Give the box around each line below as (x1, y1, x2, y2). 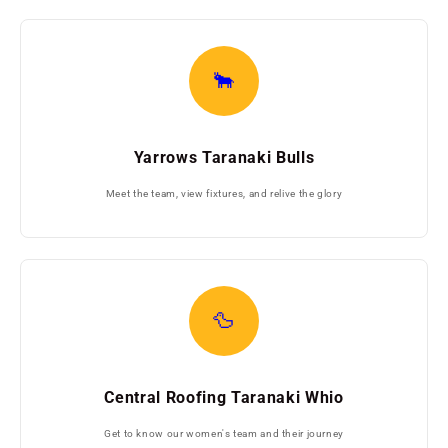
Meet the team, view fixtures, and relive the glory (105, 187, 343, 199)
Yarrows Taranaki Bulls (133, 147, 315, 167)
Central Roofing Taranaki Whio (104, 387, 344, 407)
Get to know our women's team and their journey (104, 427, 344, 439)
